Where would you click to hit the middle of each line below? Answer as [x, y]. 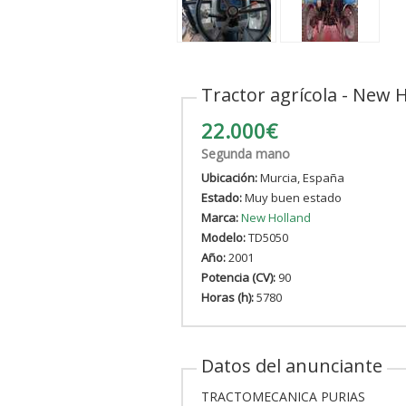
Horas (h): [227, 297]
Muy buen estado [291, 197]
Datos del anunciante [291, 365]
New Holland [275, 217]
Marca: [219, 217]
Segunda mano [245, 153]
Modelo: [223, 237]
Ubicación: [229, 177]
